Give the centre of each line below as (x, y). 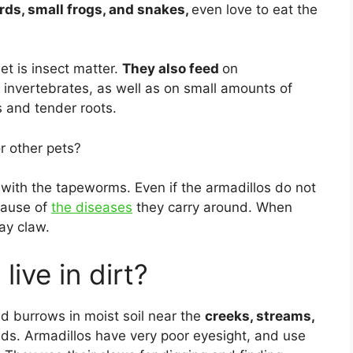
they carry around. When (212, 208)
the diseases (92, 208)
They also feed (172, 69)
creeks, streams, (260, 316)
